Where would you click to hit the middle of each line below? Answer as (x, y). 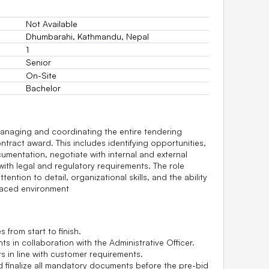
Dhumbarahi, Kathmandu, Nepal (87, 37)
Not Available (51, 23)
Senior (38, 62)
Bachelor (43, 88)
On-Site (41, 75)
